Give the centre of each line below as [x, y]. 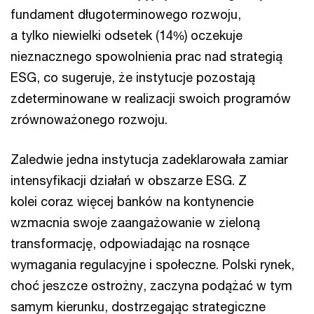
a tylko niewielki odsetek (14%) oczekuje [127, 35]
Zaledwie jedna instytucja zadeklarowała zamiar [149, 159]
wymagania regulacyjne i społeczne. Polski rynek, [152, 264]
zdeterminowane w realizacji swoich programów [151, 98]
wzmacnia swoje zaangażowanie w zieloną [135, 222]
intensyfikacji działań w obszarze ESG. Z [129, 180]
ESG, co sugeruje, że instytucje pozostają [133, 77]
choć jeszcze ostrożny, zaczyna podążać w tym [151, 285]
